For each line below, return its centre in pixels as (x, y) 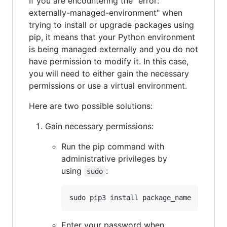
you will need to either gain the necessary (109, 73)
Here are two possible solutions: (91, 106)
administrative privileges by (114, 159)
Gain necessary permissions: (99, 126)
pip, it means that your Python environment (112, 37)
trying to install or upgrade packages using (111, 25)
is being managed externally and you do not (113, 49)
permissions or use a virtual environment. (108, 86)
